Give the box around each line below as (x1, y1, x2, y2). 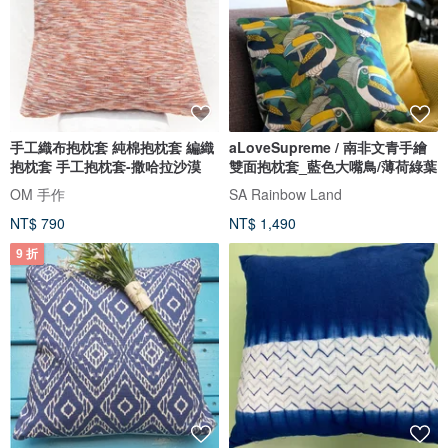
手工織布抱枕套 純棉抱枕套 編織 (10, 136, 214, 157)
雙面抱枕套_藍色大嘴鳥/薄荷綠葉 (229, 155, 437, 176)
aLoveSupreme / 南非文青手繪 (229, 136, 427, 157)
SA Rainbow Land (229, 183, 342, 204)
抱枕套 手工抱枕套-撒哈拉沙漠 (10, 155, 201, 176)
